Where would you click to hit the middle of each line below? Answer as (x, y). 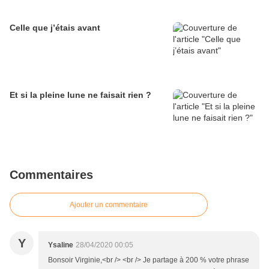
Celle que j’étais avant (55, 28)
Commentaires (51, 175)
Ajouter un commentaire (109, 205)
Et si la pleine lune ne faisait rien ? (80, 95)
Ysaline (61, 245)
